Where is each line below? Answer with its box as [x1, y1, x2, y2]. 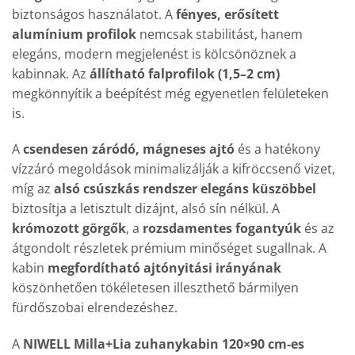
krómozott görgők [12, 219, 126, 238]
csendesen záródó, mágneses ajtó [23, 140, 235, 158]
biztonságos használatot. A [12, 5, 176, 23]
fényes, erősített [176, 5, 279, 23]
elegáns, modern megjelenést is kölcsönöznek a [12, 44, 296, 63]
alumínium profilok [12, 25, 136, 43]
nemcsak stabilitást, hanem [136, 25, 303, 43]
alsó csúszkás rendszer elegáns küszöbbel [54, 180, 316, 198]
